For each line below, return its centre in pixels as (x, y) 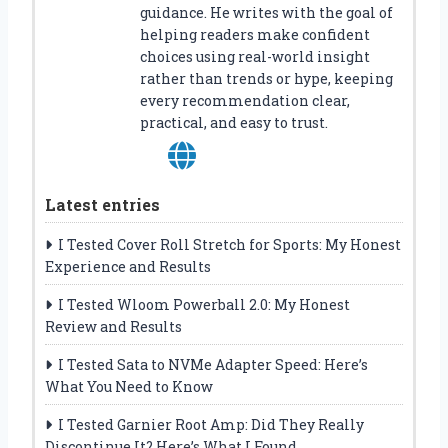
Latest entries (102, 204)
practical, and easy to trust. (234, 122)
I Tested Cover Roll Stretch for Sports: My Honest (229, 244)
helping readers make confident (255, 34)
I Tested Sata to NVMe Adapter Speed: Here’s (213, 364)
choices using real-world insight (255, 56)
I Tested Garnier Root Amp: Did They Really (211, 424)
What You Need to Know (129, 386)
